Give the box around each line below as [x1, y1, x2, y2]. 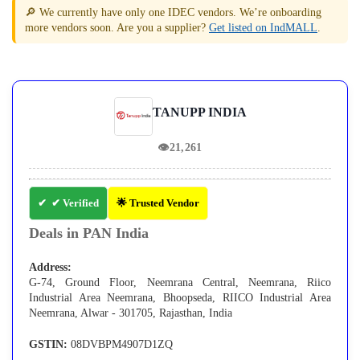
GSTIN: [29, 338, 67, 350]
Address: [29, 261, 72, 273]
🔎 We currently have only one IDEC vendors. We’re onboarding [25, 6, 321, 18]
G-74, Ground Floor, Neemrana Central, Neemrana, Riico [29, 276, 331, 288]
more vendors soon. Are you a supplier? [25, 22, 209, 34]
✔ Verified [51, 197, 99, 209]
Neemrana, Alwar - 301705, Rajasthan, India [29, 307, 232, 319]
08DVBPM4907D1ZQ [67, 338, 173, 350]
